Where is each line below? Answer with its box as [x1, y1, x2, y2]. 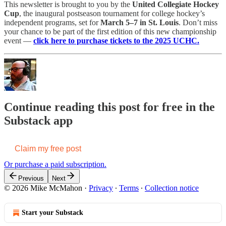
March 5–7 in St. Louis [100, 18, 179, 27]
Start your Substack [22, 209, 83, 217]
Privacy [89, 184, 113, 193]
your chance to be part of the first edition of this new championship [4, 27, 216, 36]
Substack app [4, 114, 73, 128]
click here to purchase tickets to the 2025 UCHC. [33, 36, 199, 45]
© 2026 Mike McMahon [4, 184, 82, 193]
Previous [18, 175, 44, 183]
